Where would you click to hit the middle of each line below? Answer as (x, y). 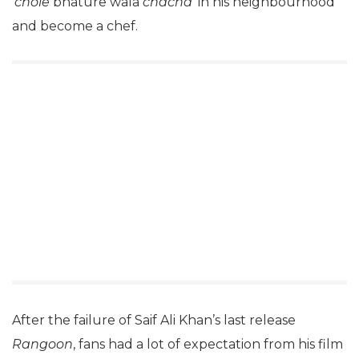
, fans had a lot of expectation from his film (208, 344)
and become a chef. (75, 26)
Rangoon (42, 344)
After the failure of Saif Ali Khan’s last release (154, 320)
